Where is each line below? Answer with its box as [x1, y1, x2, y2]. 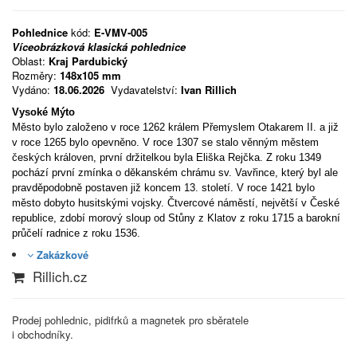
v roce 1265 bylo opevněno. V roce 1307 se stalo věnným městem [12, 136, 319, 148]
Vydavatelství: [108, 82, 181, 97]
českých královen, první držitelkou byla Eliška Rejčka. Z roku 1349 [12, 151, 321, 163]
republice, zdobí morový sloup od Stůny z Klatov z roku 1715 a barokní [12, 212, 340, 224]
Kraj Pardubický [49, 53, 127, 69]
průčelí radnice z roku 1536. [12, 227, 140, 239]
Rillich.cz [25, 266, 88, 286]
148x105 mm [60, 68, 121, 83]
